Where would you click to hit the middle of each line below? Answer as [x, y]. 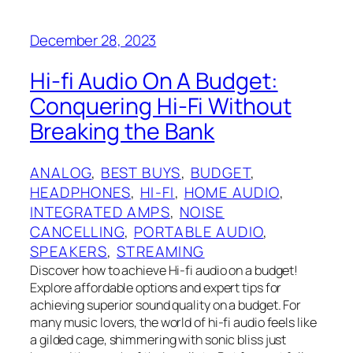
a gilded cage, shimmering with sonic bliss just [158, 339]
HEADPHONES [80, 192]
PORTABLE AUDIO [199, 231]
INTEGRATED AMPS [100, 212]
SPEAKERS [69, 251]
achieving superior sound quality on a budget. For [166, 305]
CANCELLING [78, 231]
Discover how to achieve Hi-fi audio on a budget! [164, 270]
